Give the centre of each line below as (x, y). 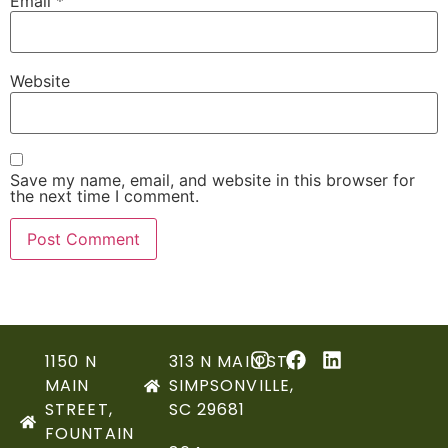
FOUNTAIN (89, 433)
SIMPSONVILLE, (231, 385)
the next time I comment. (104, 195)
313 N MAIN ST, (230, 361)
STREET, (79, 409)
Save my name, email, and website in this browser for (212, 179)
